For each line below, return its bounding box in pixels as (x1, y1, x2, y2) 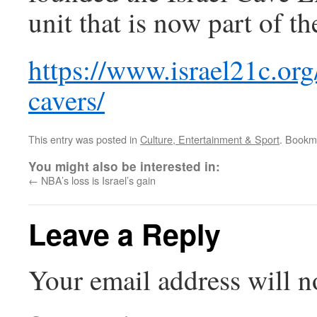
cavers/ (28, 81, 105, 118)
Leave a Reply (28, 213, 221, 255)
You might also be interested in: (28, 158, 220, 175)
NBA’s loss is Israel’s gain (38, 173, 156, 188)
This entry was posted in (28, 132, 140, 146)
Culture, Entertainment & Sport (140, 132, 279, 146)
